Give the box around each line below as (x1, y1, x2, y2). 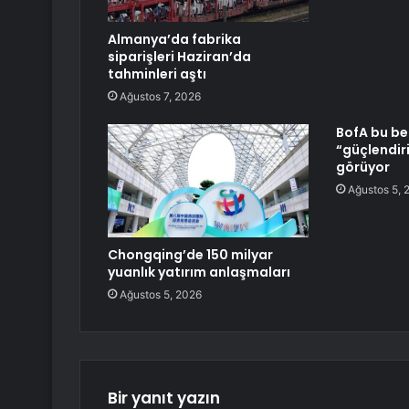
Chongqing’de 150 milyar (108, 246, 273, 265)
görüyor (335, 158, 390, 177)
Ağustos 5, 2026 (120, 288, 202, 302)
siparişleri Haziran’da (108, 47, 251, 67)
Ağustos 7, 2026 (120, 89, 201, 104)
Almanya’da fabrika (108, 30, 241, 49)
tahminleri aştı (108, 65, 206, 84)
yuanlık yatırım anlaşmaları (108, 263, 290, 282)
